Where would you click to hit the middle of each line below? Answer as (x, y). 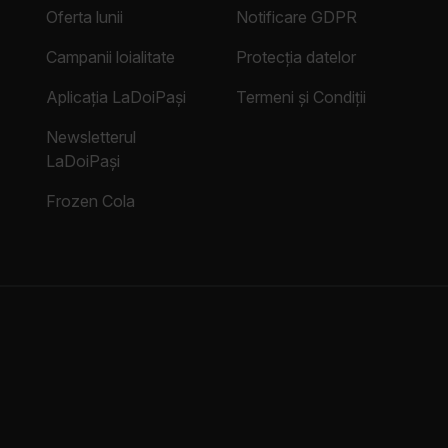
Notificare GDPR (296, 17)
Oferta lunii (84, 17)
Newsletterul (91, 137)
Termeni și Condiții (301, 97)
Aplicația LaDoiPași (116, 97)
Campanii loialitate (110, 57)
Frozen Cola (90, 201)
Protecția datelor (296, 57)
